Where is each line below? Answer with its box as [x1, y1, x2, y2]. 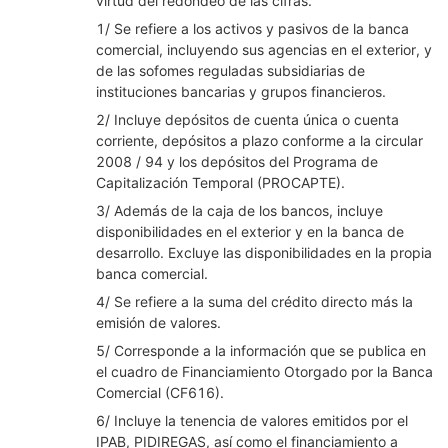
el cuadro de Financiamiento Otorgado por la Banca [96, 363, 433, 380]
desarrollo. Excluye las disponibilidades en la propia [96, 244, 432, 261]
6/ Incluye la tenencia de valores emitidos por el [96, 412, 408, 429]
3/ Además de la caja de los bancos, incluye [96, 202, 383, 219]
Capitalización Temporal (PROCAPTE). [96, 174, 345, 191]
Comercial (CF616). [96, 384, 224, 401]
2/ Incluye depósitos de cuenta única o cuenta [96, 111, 399, 128]
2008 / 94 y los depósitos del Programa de [96, 153, 378, 170]
